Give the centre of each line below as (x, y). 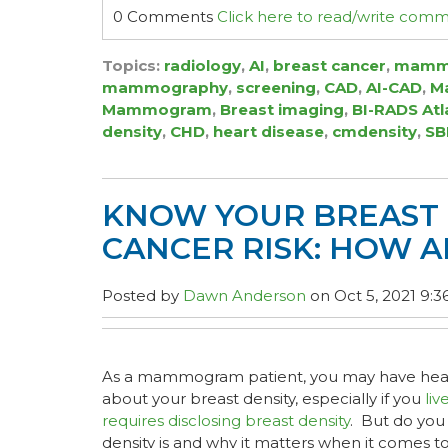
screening (276, 87)
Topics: (133, 65)
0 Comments (165, 16)
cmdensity (374, 131)
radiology (202, 65)
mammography (165, 87)
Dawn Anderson (244, 295)
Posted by (142, 295)
